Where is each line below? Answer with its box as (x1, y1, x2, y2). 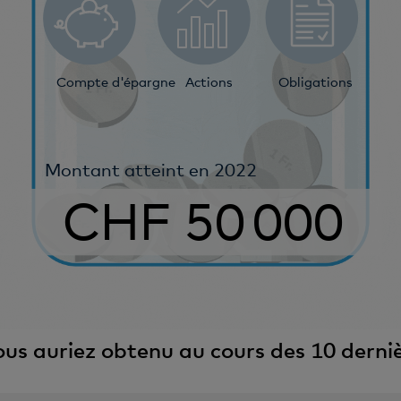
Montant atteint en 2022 (44, 158, 257, 181)
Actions (184, 73, 233, 90)
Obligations (278, 73, 354, 90)
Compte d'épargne (56, 73, 176, 90)
